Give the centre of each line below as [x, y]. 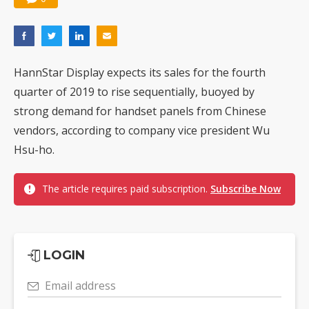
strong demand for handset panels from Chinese [140, 111]
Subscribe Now [246, 189]
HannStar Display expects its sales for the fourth [140, 73]
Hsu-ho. [34, 150]
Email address [80, 286]
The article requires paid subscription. [126, 189]
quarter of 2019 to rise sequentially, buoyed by [134, 92]
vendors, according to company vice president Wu [142, 131]
